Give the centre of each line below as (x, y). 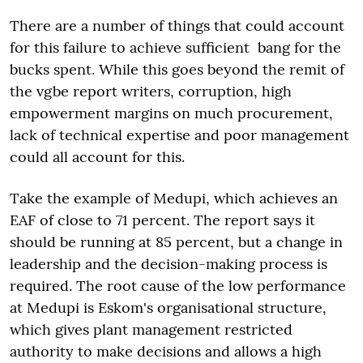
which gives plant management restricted (151, 329)
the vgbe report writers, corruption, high (151, 91)
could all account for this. (97, 156)
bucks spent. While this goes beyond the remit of (177, 69)
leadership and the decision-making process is (169, 263)
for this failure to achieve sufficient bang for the (175, 47)
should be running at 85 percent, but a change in (176, 241)
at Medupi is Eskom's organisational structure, (168, 307)
